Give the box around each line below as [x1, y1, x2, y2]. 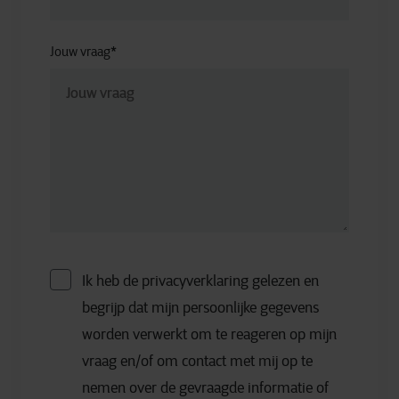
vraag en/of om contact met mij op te [82, 352, 313, 370]
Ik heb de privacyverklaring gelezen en [82, 272, 319, 289]
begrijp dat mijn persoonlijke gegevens [82, 298, 319, 316]
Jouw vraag [50, 43, 110, 60]
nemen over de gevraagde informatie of [82, 379, 329, 396]
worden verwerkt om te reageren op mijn [82, 325, 337, 343]
